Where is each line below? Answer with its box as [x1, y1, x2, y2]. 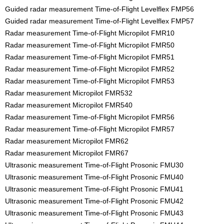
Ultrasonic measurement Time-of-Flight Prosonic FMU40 [5, 173, 183, 181]
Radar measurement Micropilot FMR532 [5, 89, 132, 97]
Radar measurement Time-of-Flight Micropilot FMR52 [5, 65, 174, 73]
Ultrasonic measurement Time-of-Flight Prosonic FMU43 [5, 209, 183, 217]
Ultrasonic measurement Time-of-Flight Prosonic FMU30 [5, 161, 183, 169]
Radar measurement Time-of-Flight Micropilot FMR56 [5, 113, 174, 121]
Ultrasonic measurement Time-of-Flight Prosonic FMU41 [5, 185, 183, 193]
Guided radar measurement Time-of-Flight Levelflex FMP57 [5, 17, 194, 25]
